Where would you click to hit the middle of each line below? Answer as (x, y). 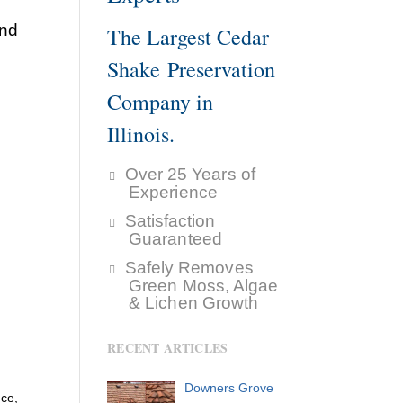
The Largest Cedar (188, 37)
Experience (173, 193)
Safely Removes (189, 268)
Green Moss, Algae (204, 286)
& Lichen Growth (194, 303)
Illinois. (141, 134)
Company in (161, 102)
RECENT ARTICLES (168, 348)
